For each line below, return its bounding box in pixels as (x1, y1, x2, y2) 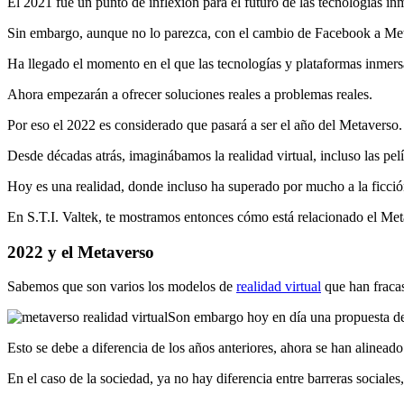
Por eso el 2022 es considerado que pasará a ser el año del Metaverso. (7, 117, 402, 133)
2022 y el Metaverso (7, 242, 154, 262)
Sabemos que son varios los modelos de (7, 279, 236, 295)
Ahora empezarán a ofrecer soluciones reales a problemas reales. (7, 87, 372, 102)
